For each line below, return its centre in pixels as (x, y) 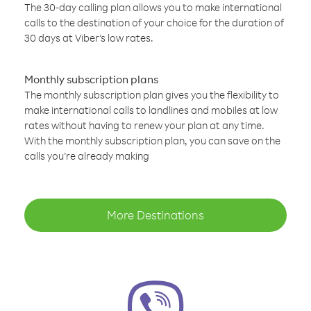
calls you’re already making (87, 156)
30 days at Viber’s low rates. (89, 38)
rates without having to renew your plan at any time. (144, 125)
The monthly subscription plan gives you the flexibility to (152, 95)
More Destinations (155, 215)
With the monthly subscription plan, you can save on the (152, 141)
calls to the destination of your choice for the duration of (154, 23)
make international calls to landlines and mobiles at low (151, 110)
